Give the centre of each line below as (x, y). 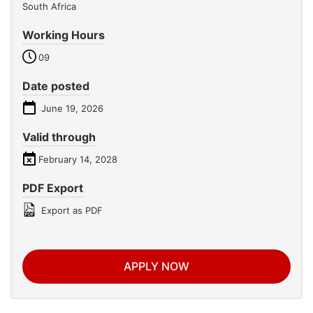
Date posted (56, 86)
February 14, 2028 (78, 160)
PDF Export (53, 188)
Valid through (59, 137)
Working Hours (64, 35)
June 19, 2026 (71, 109)
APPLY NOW (156, 267)
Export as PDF (71, 211)
